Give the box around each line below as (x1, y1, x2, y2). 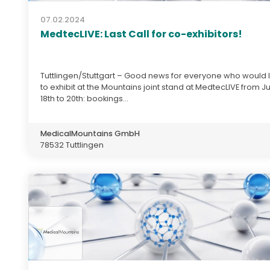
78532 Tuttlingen (40, 139, 104, 150)
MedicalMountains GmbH (40, 128, 140, 139)
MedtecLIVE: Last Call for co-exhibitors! (40, 27, 242, 41)
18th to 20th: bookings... (40, 93, 128, 104)
